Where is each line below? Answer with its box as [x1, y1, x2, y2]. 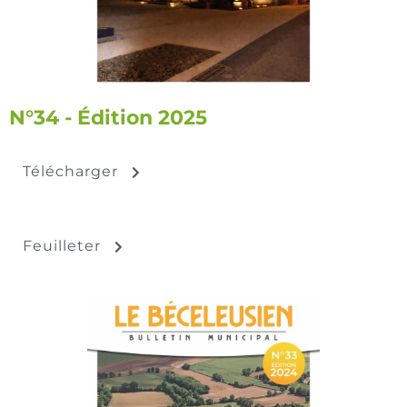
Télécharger [23, 163, 118, 181]
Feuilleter [23, 237, 101, 255]
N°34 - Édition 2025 [9, 105, 207, 131]
